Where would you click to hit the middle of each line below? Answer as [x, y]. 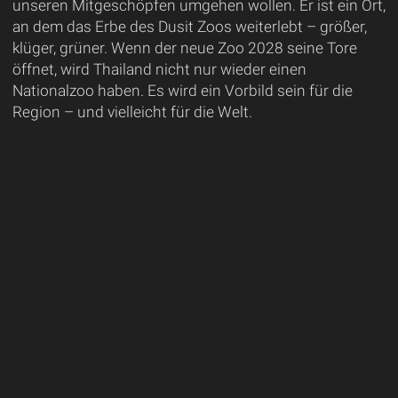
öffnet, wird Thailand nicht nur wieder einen [159, 70]
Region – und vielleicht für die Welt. [132, 112]
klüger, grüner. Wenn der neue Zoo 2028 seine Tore [184, 48]
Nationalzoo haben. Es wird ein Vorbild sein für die [182, 91]
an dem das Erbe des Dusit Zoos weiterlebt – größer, [189, 27]
